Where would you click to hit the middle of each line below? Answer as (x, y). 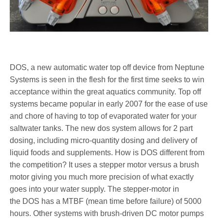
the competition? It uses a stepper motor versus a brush (105, 165)
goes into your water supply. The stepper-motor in (95, 189)
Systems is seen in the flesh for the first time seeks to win (107, 80)
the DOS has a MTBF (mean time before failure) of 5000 (106, 201)
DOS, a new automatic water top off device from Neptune (107, 68)
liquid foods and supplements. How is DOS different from (107, 153)
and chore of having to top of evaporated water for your (103, 116)
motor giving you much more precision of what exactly (102, 177)
